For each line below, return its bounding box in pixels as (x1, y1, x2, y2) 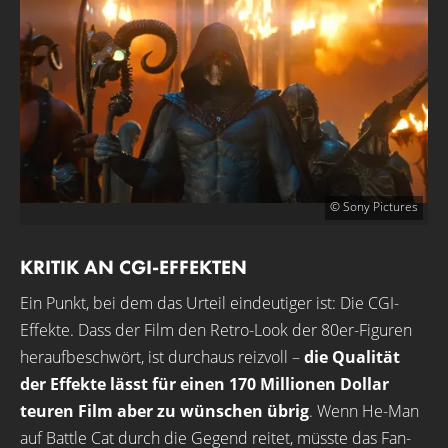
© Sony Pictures (330, 197, 418, 215)
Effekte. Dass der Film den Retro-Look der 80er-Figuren (20, 318, 412, 341)
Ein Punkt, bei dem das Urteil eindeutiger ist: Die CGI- (20, 291, 399, 314)
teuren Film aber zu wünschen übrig (20, 399, 309, 422)
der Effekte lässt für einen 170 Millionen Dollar (20, 372, 389, 395)
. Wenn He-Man (309, 399, 419, 422)
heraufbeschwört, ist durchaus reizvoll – (20, 345, 304, 368)
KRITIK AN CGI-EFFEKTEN (20, 253, 247, 280)
